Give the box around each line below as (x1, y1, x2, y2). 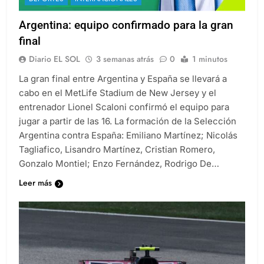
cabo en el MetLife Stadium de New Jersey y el (19, 87, 216, 98)
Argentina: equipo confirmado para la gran (19, 18, 233, 32)
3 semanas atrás (96, 52, 154, 65)
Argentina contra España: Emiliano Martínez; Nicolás (19, 129, 237, 141)
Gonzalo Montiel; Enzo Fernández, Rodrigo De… (19, 157, 219, 169)
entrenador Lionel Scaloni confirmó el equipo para (19, 101, 229, 113)
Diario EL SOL (29, 52, 80, 65)
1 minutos (192, 52, 227, 65)
